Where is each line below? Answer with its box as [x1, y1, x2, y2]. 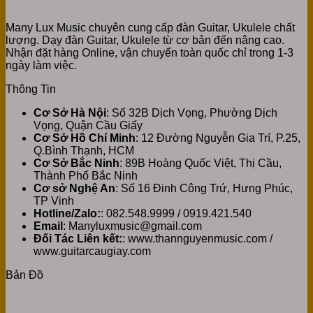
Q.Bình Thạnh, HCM [34, 144, 134, 156]
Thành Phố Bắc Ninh [34, 169, 138, 182]
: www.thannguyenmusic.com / [122, 232, 272, 245]
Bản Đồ [6, 268, 43, 281]
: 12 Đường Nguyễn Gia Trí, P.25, [136, 131, 300, 144]
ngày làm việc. [6, 59, 77, 71]
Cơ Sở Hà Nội [34, 106, 106, 119]
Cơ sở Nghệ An [34, 182, 115, 194]
